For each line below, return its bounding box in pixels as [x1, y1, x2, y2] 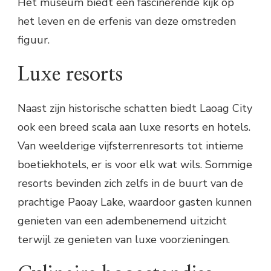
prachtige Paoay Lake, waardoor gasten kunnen [18, 194, 252, 209]
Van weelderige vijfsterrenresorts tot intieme [18, 138, 243, 153]
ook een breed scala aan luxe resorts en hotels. [18, 119, 250, 134]
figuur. [18, 33, 50, 48]
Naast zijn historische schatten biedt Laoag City [18, 100, 252, 116]
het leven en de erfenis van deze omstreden [18, 14, 236, 29]
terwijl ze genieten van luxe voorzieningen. [18, 232, 230, 247]
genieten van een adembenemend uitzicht [18, 213, 227, 228]
